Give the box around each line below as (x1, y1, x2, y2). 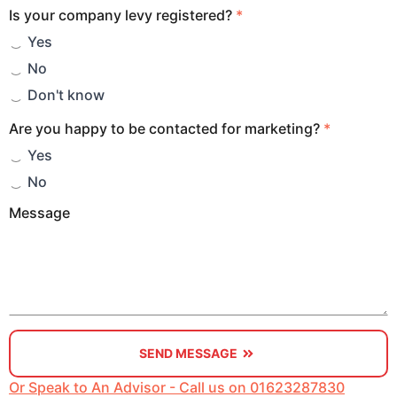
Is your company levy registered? (9, 5, 232, 24)
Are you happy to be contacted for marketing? (9, 119, 320, 137)
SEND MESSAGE (139, 345, 237, 361)
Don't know (27, 85, 105, 104)
